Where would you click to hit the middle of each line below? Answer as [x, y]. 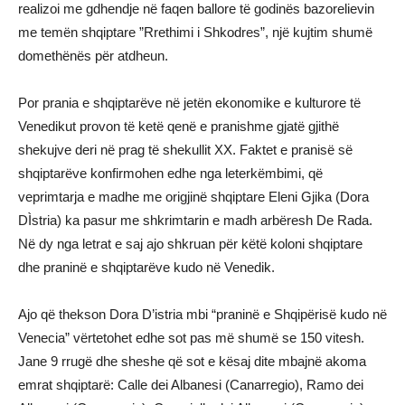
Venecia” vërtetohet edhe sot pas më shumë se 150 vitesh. [191, 337]
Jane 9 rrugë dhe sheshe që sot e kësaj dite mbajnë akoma [192, 361]
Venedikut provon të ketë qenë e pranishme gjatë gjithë [179, 126]
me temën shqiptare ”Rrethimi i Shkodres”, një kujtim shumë [195, 32]
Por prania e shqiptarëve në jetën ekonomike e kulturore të [189, 102]
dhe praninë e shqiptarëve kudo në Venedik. [146, 267]
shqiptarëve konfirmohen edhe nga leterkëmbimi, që [170, 173]
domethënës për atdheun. [93, 55]
